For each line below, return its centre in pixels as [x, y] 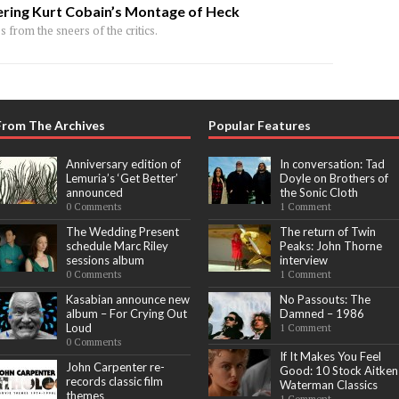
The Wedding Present [122, 232]
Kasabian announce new [127, 299]
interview [303, 260]
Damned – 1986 [322, 313]
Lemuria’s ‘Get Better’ [122, 178]
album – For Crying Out [126, 313]
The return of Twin [327, 232]
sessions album [105, 260]
